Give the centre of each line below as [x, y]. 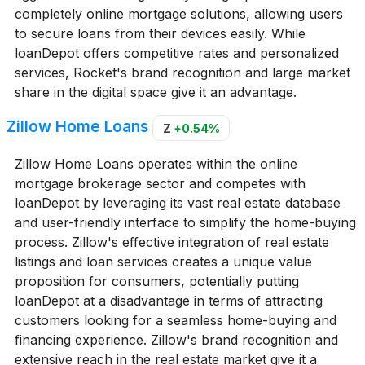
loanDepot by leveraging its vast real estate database [177, 202]
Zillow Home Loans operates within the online [156, 163]
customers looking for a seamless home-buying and [175, 320]
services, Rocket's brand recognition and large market [182, 73]
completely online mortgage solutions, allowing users [178, 14]
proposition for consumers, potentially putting [156, 281]
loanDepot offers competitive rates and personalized [176, 53]
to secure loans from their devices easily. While [160, 34]
